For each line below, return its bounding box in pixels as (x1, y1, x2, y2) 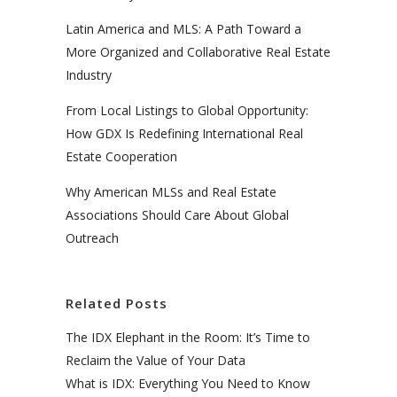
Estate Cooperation (66, 148, 177, 166)
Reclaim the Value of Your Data (66, 352, 245, 370)
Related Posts (66, 294, 167, 313)
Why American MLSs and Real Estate (66, 183, 276, 201)
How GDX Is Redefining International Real (66, 125, 303, 143)
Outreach (66, 230, 119, 247)
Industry (66, 66, 112, 84)
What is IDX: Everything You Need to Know (66, 375, 310, 393)
